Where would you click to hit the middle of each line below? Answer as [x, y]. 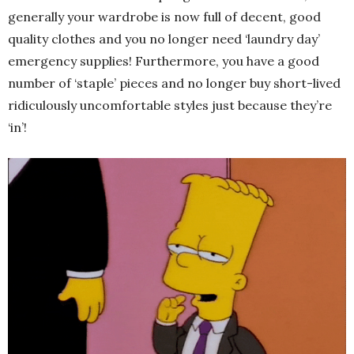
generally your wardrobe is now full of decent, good [164, 17]
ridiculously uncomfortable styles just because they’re [170, 105]
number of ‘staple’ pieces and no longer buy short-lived [174, 83]
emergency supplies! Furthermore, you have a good [164, 61]
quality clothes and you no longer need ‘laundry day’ [164, 39]
